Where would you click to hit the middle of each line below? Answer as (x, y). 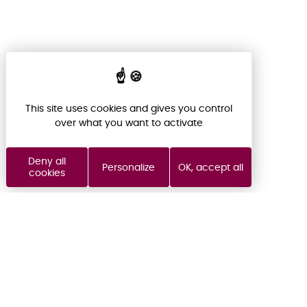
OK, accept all (210, 167)
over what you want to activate (128, 123)
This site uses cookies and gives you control (128, 108)
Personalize (129, 167)
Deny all (47, 161)
